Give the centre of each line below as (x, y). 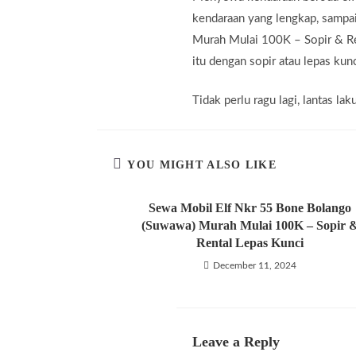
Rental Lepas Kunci (250, 242)
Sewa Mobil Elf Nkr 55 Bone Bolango (250, 207)
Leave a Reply (236, 341)
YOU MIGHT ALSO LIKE (202, 164)
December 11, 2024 (255, 265)
